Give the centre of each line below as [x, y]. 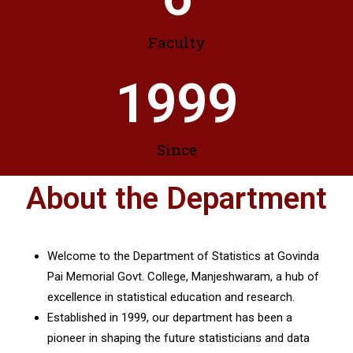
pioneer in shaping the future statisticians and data [178, 338]
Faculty [176, 42]
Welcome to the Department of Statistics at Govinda [183, 256]
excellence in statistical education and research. [171, 297]
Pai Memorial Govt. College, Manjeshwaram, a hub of [183, 277]
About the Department [176, 199]
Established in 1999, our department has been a [170, 318]
